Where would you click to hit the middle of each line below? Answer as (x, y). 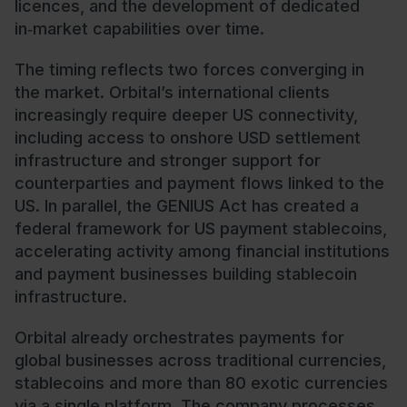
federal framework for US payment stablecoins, (201, 228)
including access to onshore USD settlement (188, 137)
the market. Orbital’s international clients (172, 91)
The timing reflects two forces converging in (189, 69)
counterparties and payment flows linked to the (199, 182)
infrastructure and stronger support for (168, 159)
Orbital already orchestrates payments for (179, 337)
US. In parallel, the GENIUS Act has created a (187, 205)
